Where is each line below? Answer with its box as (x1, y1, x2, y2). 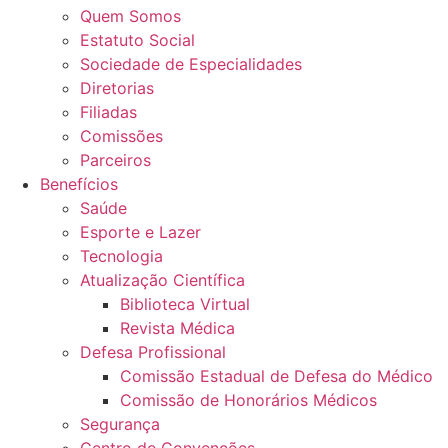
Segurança (80, 414, 160, 434)
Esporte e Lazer (80, 222, 201, 242)
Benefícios (40, 174, 118, 194)
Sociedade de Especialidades (80, 54, 302, 74)
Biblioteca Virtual (120, 294, 250, 314)
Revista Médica (120, 318, 235, 338)
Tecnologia (80, 246, 163, 266)
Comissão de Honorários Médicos (120, 390, 377, 410)
